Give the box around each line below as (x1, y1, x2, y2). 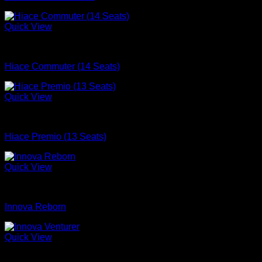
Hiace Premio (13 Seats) (5, 132, 106, 142)
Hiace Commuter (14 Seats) (5, 61, 120, 71)
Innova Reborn (5, 202, 66, 212)
